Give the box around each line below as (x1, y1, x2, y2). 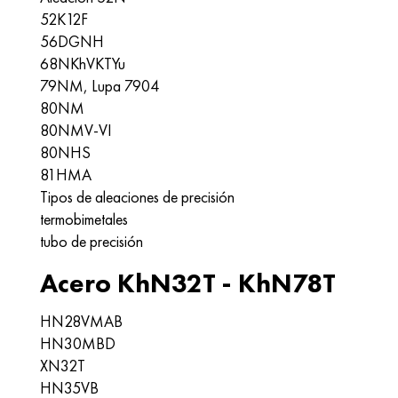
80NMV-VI (40, 120, 112, 140)
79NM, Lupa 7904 (40, 76, 159, 96)
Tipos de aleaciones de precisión (40, 187, 235, 207)
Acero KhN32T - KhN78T (40, 267, 336, 300)
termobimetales (40, 209, 128, 229)
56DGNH (40, 31, 104, 52)
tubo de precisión (40, 231, 143, 251)
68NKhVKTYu (40, 53, 125, 74)
